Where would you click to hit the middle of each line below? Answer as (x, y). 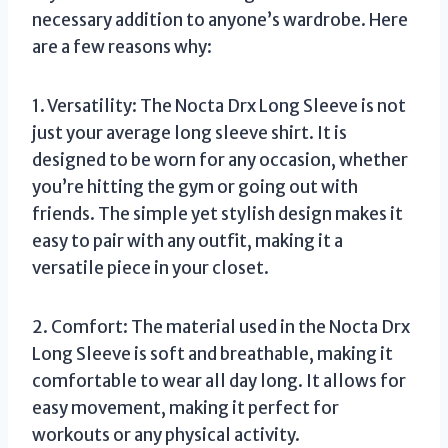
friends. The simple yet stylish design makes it (217, 213)
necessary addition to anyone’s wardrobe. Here (220, 19)
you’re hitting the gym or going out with (195, 186)
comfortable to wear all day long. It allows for (219, 380)
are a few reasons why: (122, 46)
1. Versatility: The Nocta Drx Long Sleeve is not (219, 105)
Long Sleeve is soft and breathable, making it (212, 353)
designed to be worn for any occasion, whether (220, 159)
